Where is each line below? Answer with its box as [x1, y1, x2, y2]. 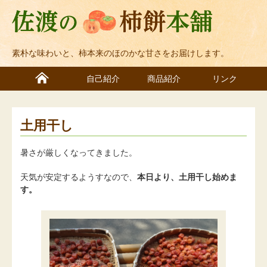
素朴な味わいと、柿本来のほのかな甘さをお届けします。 [12, 48, 229, 58]
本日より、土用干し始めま [137, 172, 237, 182]
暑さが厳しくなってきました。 [20, 147, 137, 157]
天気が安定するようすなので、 [20, 172, 137, 182]
